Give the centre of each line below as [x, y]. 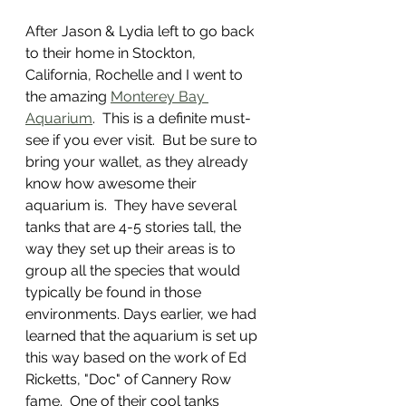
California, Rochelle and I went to [136, 75]
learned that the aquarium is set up [143, 336]
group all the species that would [135, 271]
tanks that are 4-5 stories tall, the [135, 227]
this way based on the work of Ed [138, 358]
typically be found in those [115, 293]
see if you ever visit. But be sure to [143, 140]
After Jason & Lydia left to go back [141, 32]
